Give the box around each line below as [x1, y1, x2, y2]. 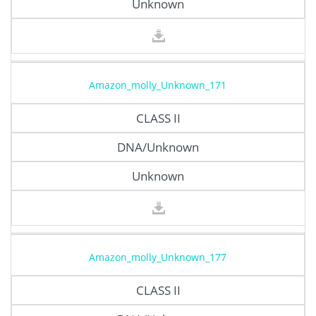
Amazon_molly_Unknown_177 [89, 250, 226, 264]
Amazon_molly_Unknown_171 [89, 78, 226, 92]
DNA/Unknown [117, 138, 199, 155]
